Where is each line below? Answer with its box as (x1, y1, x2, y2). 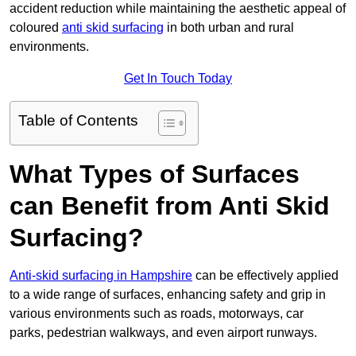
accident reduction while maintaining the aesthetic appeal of (10, 2, 346, 16)
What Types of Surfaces (10, 160, 300, 189)
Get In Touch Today (124, 72, 232, 86)
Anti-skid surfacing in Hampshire (10, 269, 192, 283)
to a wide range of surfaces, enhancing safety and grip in (10, 288, 326, 302)
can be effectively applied (192, 269, 339, 283)
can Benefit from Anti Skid (10, 192, 330, 221)
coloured (10, 21, 62, 35)
